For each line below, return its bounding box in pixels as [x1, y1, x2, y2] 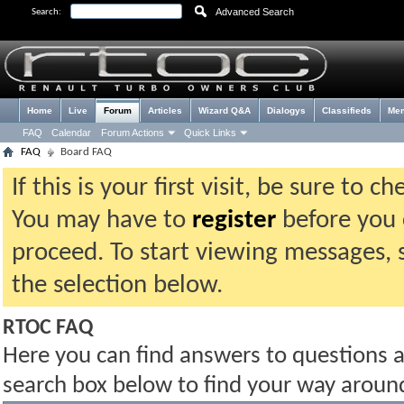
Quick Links [184, 127, 236, 138]
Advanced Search [216, 6, 294, 17]
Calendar [51, 127, 91, 138]
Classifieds [322, 106, 372, 115]
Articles [148, 106, 182, 115]
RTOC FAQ [3, 317, 93, 339]
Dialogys [267, 106, 306, 115]
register [192, 207, 276, 234]
